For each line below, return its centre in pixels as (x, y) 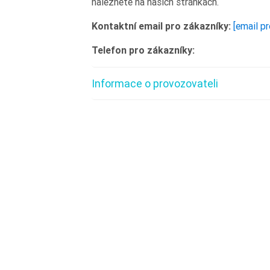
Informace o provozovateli (155, 83)
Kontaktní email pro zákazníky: (161, 26)
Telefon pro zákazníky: (143, 50)
